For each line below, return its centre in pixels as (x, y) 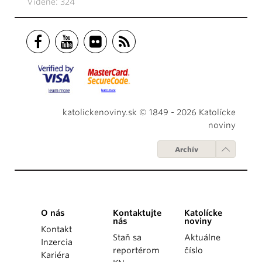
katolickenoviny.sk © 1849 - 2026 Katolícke (149, 113)
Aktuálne (203, 238)
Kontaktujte (137, 213)
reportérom (136, 251)
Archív (187, 150)
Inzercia (57, 242)
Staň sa (127, 238)
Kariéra (55, 255)
